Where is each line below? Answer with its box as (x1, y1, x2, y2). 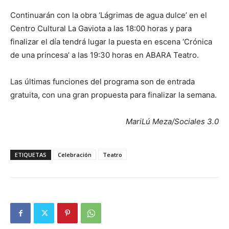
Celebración (58, 151, 91, 159)
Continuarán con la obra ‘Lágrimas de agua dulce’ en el (10, 10, 207, 20)
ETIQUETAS (15, 151, 47, 159)
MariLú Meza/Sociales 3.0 (126, 117, 219, 127)
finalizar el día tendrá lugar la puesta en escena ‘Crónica (10, 37, 212, 47)
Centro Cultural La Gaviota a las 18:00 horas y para (10, 24, 192, 34)
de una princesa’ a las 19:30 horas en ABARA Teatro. (10, 50, 199, 60)
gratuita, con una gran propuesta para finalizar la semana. (10, 90, 217, 100)
